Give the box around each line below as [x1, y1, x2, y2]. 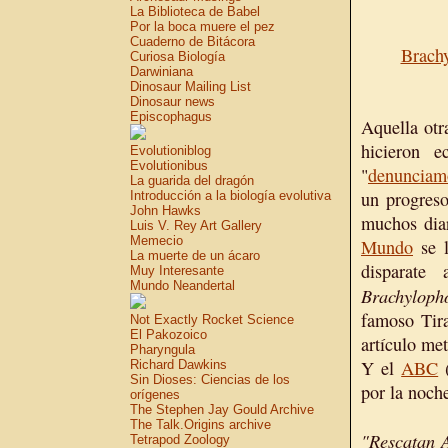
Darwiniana [130, 64, 193, 79]
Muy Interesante [130, 263, 224, 278]
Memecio [130, 233, 183, 248]
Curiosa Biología [130, 49, 225, 64]
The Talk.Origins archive [130, 417, 271, 432]
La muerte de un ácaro [130, 248, 260, 263]
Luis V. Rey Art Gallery [130, 218, 262, 233]
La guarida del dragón [130, 173, 254, 188]
